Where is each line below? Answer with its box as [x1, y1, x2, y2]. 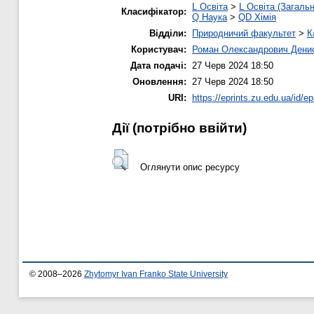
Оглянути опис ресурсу [139, 161, 240, 172]
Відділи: [149, 28, 186, 39]
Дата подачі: [130, 60, 186, 71]
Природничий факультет [192, 28, 296, 39]
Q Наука [192, 12, 227, 23]
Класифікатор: [121, 6, 186, 18]
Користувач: [131, 44, 186, 55]
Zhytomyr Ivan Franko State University [84, 270, 228, 279]
